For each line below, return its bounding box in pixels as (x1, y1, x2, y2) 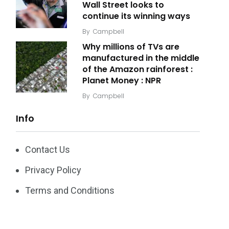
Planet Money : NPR (82, 75, 161, 87)
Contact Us (25, 144, 70, 155)
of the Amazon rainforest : (82, 63, 193, 76)
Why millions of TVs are (82, 41, 179, 53)
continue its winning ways (82, 10, 190, 22)
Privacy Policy (25, 165, 81, 176)
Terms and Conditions (25, 185, 114, 196)
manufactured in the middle (82, 52, 199, 64)
